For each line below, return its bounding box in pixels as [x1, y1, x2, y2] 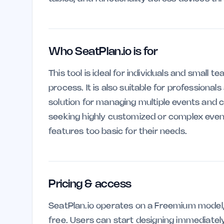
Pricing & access [48, 179, 131, 189]
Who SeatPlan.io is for [48, 47, 158, 57]
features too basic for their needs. [48, 127, 187, 135]
